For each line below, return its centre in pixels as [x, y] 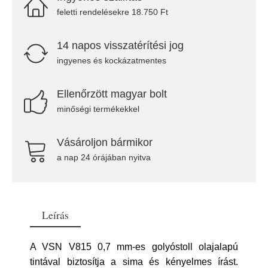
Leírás [55, 215]
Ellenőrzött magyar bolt [112, 94]
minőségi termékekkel [98, 109]
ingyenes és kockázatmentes [112, 60]
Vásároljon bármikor [105, 142]
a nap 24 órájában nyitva [104, 157]
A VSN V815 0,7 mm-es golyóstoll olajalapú [134, 247]
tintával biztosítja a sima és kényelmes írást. [134, 262]
